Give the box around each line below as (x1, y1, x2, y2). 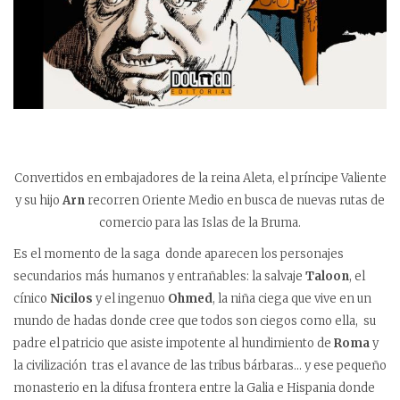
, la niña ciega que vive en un (212, 290, 371, 306)
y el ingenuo (93, 290, 168, 306)
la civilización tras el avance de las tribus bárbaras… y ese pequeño (13, 357, 387, 373)
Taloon (305, 268, 349, 284)
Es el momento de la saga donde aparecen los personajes (13, 246, 344, 262)
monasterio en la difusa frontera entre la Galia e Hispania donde (13, 379, 375, 396)
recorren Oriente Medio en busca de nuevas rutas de (85, 192, 385, 208)
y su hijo (15, 192, 62, 208)
